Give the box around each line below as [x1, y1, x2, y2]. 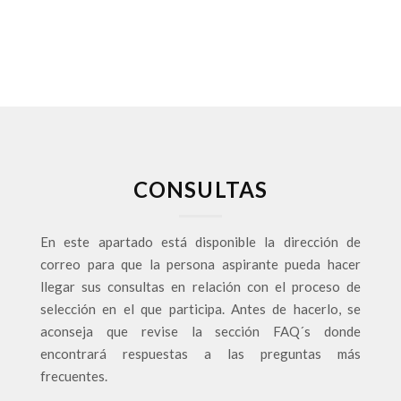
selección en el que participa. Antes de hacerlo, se [40, 301, 361, 317]
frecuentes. [40, 368, 107, 384]
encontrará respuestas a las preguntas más [40, 346, 361, 362]
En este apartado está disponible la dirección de [40, 234, 361, 250]
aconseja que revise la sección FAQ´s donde [40, 323, 361, 339]
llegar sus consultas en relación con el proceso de [40, 278, 361, 294]
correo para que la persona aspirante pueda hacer [40, 256, 361, 272]
